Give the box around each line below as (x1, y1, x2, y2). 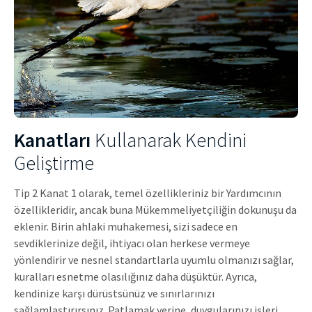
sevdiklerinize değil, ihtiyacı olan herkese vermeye (14, 235, 250, 250)
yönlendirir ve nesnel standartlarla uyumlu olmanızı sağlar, (14, 252, 294, 267)
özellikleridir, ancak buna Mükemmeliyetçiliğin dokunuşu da (14, 202, 297, 217)
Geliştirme (14, 150, 94, 175)
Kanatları (14, 127, 91, 153)
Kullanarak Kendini (91, 127, 247, 153)
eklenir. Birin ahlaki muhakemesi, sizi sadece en (14, 219, 237, 233)
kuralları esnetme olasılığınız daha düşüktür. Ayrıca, (14, 269, 257, 283)
